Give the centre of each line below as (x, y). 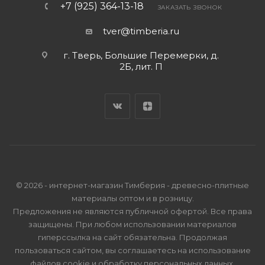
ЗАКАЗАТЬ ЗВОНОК (190, 7)
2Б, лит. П (141, 67)
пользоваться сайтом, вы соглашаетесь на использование (132, 250)
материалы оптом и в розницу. (132, 198)
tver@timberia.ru (141, 31)
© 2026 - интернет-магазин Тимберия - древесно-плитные (132, 185)
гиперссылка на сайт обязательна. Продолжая (132, 237)
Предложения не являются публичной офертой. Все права (132, 211)
